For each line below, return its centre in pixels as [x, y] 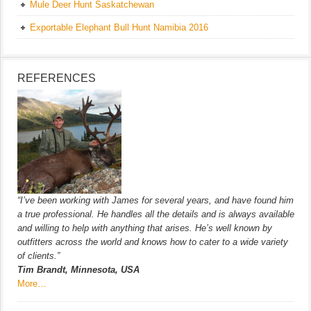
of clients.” [39, 255]
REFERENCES [57, 78]
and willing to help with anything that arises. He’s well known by [145, 228]
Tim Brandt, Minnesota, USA [78, 269]
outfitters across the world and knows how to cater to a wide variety [153, 242]
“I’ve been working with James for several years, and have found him [155, 200]
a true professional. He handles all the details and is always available [156, 214]
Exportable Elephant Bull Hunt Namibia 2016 [119, 27]
